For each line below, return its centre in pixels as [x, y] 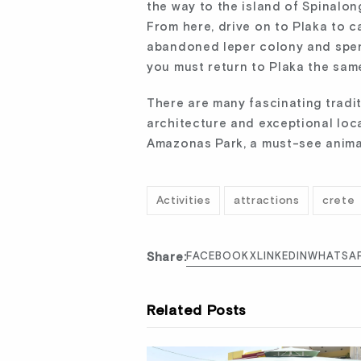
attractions [266, 200]
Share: [167, 258]
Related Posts [197, 311]
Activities [183, 200]
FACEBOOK [218, 257]
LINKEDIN [282, 257]
